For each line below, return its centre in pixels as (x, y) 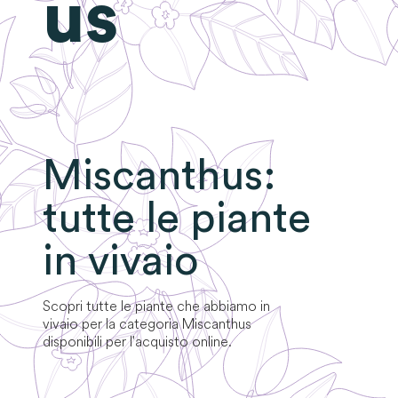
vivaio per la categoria (111, 324)
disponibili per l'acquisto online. (137, 342)
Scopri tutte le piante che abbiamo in (156, 306)
